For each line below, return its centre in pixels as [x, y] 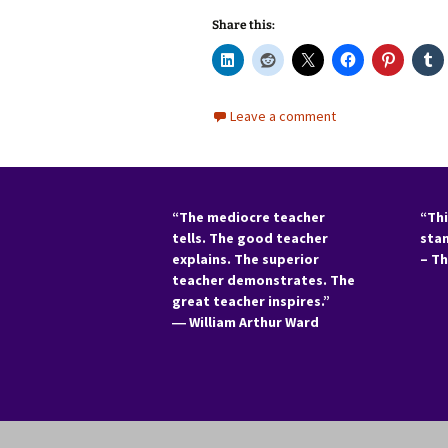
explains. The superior [245, 259]
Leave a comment [283, 116]
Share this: [243, 25]
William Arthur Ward [254, 322]
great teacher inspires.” [251, 301]
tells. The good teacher [250, 238]
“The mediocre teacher [248, 217]
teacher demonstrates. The [263, 280]
